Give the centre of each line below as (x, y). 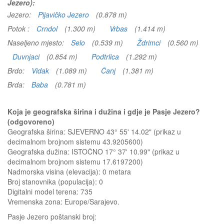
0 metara (117, 171)
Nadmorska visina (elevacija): (55, 171)
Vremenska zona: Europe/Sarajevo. (63, 201)
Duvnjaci (26, 56)
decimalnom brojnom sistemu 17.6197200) (75, 161)
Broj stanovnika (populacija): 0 (55, 181)
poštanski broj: (73, 216)
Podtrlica (105, 56)
